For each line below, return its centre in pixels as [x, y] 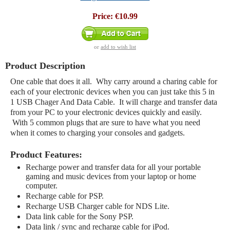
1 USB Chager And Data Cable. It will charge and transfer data [114, 102]
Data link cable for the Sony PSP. [80, 216]
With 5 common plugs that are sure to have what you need [105, 122]
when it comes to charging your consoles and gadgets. [98, 133]
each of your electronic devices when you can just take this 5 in [112, 92]
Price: [103, 16]
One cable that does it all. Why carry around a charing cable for [114, 81]
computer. [42, 186]
